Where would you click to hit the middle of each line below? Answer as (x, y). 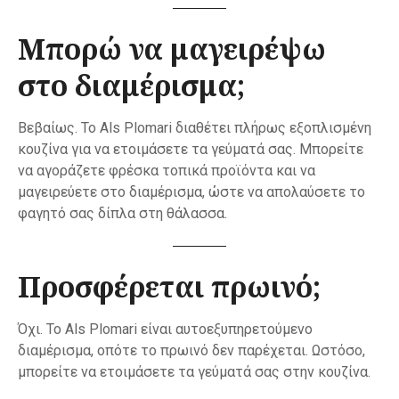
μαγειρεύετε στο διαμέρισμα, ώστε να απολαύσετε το (191, 192)
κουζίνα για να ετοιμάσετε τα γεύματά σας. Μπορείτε (191, 150)
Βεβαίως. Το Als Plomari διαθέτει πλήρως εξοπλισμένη (195, 128)
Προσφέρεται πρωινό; (169, 287)
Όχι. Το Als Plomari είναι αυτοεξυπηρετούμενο (165, 330)
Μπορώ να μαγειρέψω (172, 49)
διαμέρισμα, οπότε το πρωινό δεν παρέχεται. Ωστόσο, (191, 351)
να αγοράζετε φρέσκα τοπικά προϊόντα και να (167, 171)
